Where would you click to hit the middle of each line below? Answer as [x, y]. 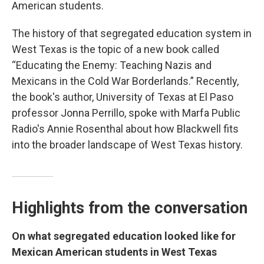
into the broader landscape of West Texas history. [127, 145]
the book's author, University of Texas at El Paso [123, 97]
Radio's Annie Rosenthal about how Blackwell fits [125, 129]
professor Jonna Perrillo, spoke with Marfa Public [126, 113]
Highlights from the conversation [130, 208]
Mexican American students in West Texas [114, 252]
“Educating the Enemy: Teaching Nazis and [112, 65]
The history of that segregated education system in [132, 33]
